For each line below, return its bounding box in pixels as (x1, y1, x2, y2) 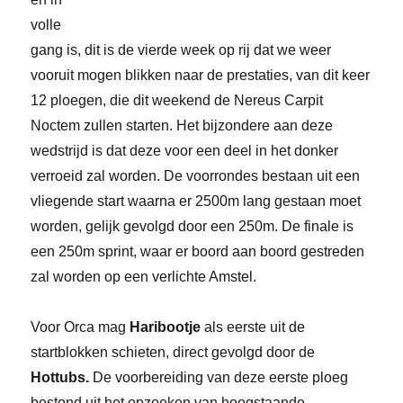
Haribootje (130, 319, 205, 336)
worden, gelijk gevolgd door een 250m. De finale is (31, 219, 354, 235)
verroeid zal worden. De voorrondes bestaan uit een (31, 168, 361, 184)
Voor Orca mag (31, 319, 130, 336)
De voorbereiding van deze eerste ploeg (93, 370, 349, 386)
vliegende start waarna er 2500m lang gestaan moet (31, 193, 362, 210)
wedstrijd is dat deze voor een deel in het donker (31, 143, 339, 159)
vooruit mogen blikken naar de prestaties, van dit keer (31, 67, 371, 84)
